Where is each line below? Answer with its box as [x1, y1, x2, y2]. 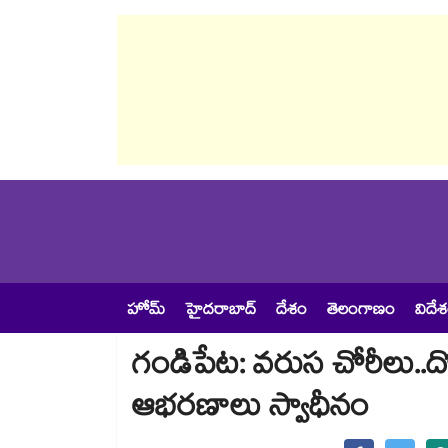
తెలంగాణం [327, 298, 395, 325]
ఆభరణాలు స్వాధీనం [132, 385, 369, 437]
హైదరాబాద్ [185, 298, 256, 325]
